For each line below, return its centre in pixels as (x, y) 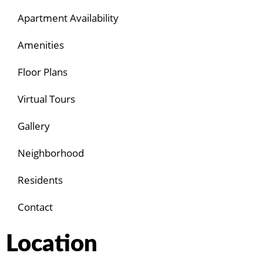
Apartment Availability (68, 18)
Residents (40, 180)
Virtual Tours (46, 99)
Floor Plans (43, 72)
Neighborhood (51, 153)
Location (52, 245)
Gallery (34, 126)
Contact (35, 207)
